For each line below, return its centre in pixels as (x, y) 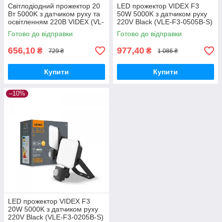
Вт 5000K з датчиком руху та (54, 14)
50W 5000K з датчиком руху (162, 14)
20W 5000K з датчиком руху (53, 209)
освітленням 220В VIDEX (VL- (56, 22)
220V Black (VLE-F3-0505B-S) (165, 22)
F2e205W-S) (28, 30)
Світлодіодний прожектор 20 (54, 6)
